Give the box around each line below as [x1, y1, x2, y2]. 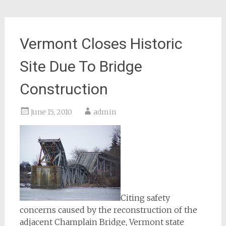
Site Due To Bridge [19, 58, 142, 76]
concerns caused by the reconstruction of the [19, 205, 197, 215]
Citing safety [120, 193, 170, 203]
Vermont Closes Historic [19, 35, 183, 53]
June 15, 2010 [30, 107, 72, 117]
